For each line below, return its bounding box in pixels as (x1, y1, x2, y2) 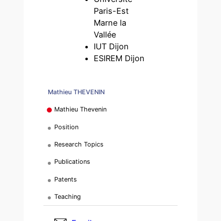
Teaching (54, 193, 81, 201)
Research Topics (54, 140, 104, 148)
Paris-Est (94, 6, 129, 16)
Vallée (94, 30, 116, 40)
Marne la (94, 18, 127, 28)
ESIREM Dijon (94, 53, 145, 64)
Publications (54, 158, 91, 166)
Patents (54, 175, 77, 183)
